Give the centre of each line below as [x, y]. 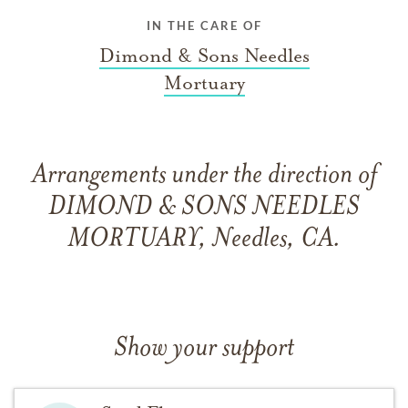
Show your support [204, 349]
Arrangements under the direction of [204, 176]
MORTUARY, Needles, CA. [204, 240]
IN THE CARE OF [204, 25]
